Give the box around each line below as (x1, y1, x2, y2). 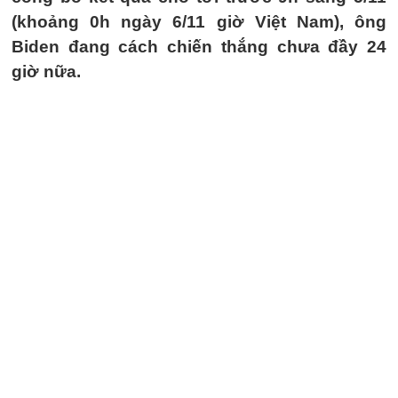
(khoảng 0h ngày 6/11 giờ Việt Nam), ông (12, 12, 386, 31)
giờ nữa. (12, 62, 81, 81)
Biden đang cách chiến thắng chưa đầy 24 (12, 37, 386, 56)
